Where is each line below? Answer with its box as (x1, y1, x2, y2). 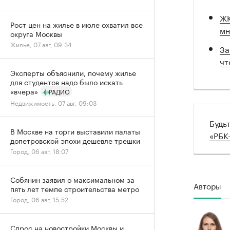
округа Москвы (10, 28, 62, 39)
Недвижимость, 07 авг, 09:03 (10, 98, 97, 107)
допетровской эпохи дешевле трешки (10, 135, 140, 146)
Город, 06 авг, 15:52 (10, 194, 68, 204)
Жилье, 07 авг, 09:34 (10, 39, 72, 49)
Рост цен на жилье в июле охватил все (10, 18, 143, 30)
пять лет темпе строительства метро (10, 183, 139, 194)
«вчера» (10, 85, 38, 97)
